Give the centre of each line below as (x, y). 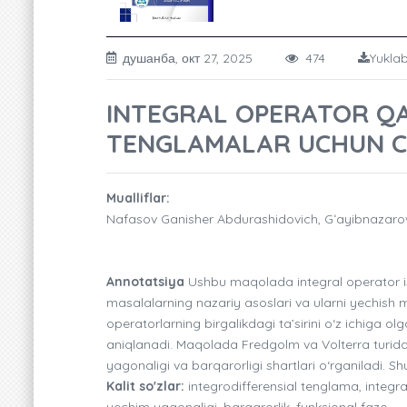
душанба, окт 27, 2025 (204, 58)
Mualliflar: (138, 198)
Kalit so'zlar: (145, 386)
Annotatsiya (145, 281)
